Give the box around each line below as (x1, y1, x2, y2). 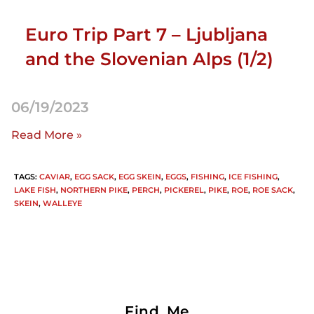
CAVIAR (39, 171, 70, 182)
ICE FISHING (228, 171, 278, 182)
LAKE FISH (14, 184, 56, 195)
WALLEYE (43, 198, 82, 208)
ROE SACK (252, 184, 293, 195)
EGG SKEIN (118, 171, 161, 182)
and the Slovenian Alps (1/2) (25, 48, 273, 70)
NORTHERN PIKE (60, 184, 128, 195)
